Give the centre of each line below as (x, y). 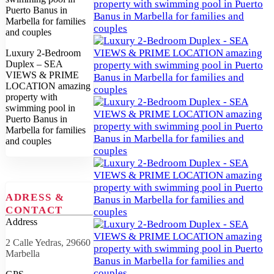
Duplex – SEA (34, 64)
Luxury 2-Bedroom (43, 53)
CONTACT (34, 210)
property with (31, 97)
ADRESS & (35, 197)
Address (21, 221)
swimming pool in (40, 108)
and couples (28, 141)
